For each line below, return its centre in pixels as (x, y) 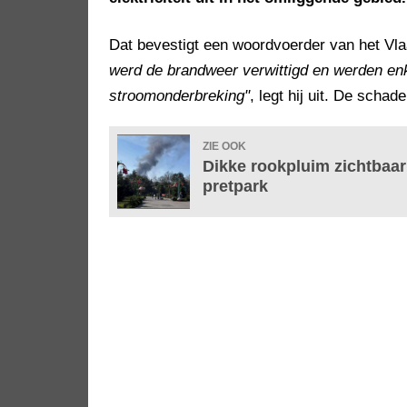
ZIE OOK (224, 147)
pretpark (235, 187)
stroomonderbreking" (179, 96)
